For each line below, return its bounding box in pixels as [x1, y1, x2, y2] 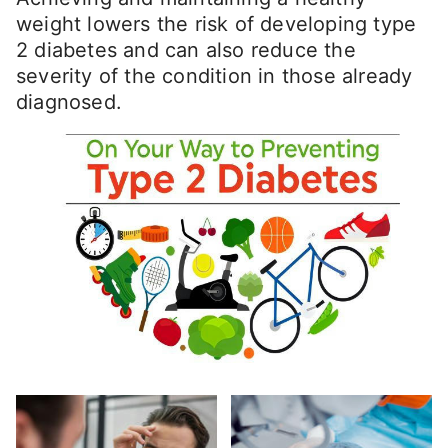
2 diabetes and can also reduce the [16, 38, 356, 63]
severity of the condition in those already [16, 64, 413, 89]
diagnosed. [16, 90, 122, 115]
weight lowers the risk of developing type [16, 12, 417, 37]
